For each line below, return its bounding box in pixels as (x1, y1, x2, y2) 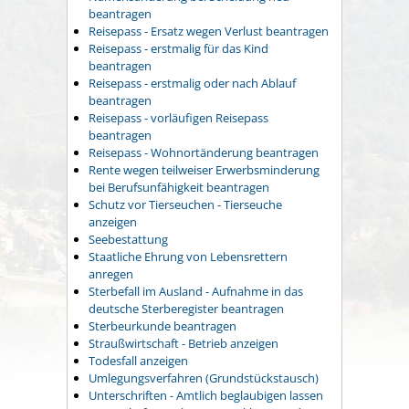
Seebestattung (89, 231, 168, 248)
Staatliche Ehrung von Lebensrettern (89, 248, 288, 266)
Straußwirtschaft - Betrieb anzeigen (89, 335, 278, 352)
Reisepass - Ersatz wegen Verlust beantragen (89, 23, 329, 40)
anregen (89, 266, 133, 283)
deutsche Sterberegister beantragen (89, 300, 284, 318)
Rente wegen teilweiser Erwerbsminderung (89, 162, 320, 179)
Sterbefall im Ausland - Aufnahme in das (89, 283, 303, 300)
